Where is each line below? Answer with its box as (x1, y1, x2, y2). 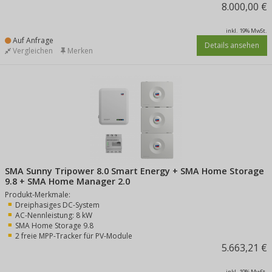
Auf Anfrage (11, 35, 53, 46)
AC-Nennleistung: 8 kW (15, 210, 92, 220)
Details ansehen (205, 40, 259, 50)
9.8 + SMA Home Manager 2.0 (5, 175, 130, 187)
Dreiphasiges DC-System (15, 200, 100, 210)
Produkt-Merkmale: (5, 189, 70, 200)
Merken (66, 46, 93, 56)
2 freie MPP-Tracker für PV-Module (15, 231, 132, 241)
